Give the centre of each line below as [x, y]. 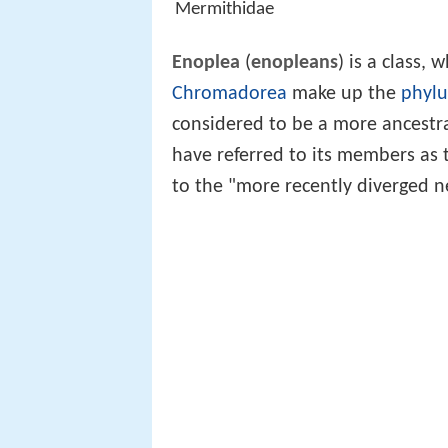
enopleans [294, 63]
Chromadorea [229, 94]
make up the [344, 94]
